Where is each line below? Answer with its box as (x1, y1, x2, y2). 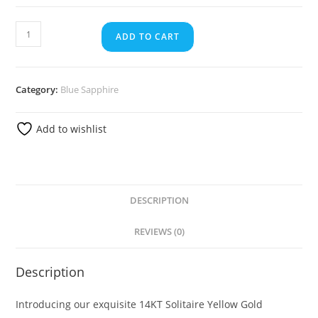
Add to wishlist (33, 122, 107, 136)
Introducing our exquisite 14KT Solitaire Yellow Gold (16, 297, 263, 312)
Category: (16, 83, 61, 97)
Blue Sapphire (60, 83, 119, 97)
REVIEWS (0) (133, 226, 185, 238)
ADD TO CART (116, 31, 180, 43)
